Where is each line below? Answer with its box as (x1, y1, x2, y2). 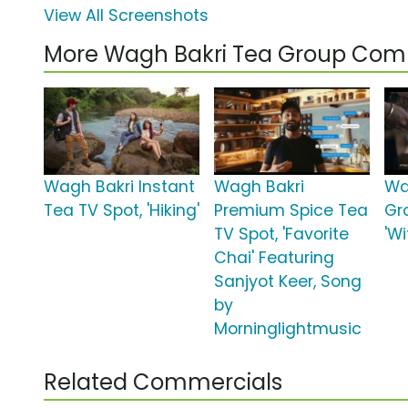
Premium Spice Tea (214, 199, 369, 222)
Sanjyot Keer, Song (214, 270, 362, 293)
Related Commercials (44, 367, 282, 398)
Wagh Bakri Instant (44, 176, 195, 199)
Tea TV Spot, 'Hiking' (44, 199, 199, 222)
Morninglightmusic (214, 318, 362, 341)
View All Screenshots (44, 5, 209, 27)
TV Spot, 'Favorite (214, 223, 350, 246)
